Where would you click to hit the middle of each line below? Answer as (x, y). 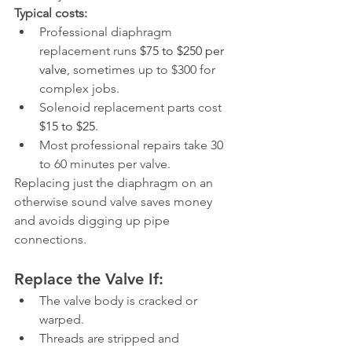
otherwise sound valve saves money (115, 202)
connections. (50, 239)
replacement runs (90, 51)
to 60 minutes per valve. (105, 164)
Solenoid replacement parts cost (132, 107)
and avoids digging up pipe (93, 220)
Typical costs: (51, 13)
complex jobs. (79, 88)
